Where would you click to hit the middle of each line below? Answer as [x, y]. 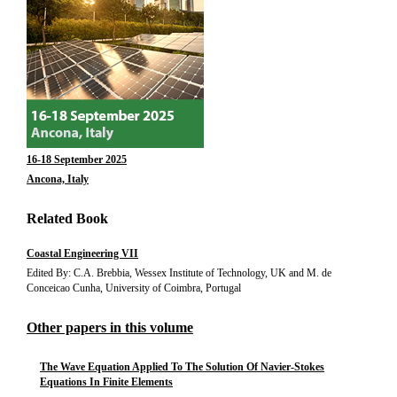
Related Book [67, 218]
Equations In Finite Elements [106, 382]
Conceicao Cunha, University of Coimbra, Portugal [134, 288]
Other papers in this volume [110, 327]
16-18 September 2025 [77, 160]
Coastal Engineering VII [82, 253]
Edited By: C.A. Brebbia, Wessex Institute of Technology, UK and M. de [179, 273]
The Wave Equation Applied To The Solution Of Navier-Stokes [182, 367]
